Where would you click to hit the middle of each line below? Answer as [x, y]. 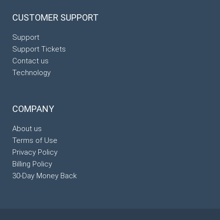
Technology [31, 73]
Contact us [30, 61]
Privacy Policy [35, 152]
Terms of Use [35, 140]
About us [27, 129]
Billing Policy [32, 164]
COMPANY [33, 109]
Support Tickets [39, 49]
